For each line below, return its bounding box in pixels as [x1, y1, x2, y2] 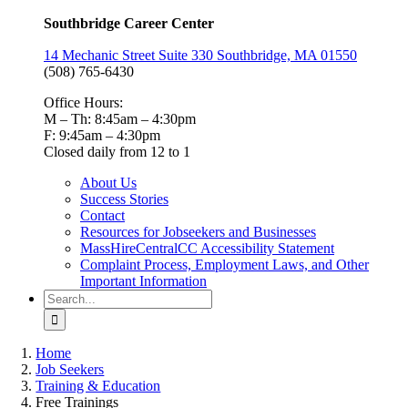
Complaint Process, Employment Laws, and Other [80, 257, 369, 272]
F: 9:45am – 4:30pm [44, 127, 160, 143]
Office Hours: [44, 95, 123, 110]
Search [43, 289, 82, 304]
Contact [80, 208, 125, 223]
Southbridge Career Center [44, 15, 214, 31]
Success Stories [80, 191, 168, 207]
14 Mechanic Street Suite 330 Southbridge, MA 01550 [44, 47, 357, 63]
